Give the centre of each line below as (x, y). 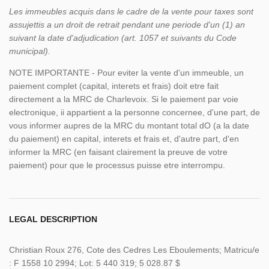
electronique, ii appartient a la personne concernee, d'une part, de (134, 113)
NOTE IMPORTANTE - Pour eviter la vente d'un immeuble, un (126, 73)
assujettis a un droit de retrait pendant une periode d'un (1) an (127, 25)
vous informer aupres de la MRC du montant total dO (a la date (129, 126)
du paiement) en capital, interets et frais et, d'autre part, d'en (124, 139)
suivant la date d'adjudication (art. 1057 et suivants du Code (123, 38)
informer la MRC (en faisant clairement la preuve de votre (118, 152)
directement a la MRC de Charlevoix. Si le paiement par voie (124, 99)
